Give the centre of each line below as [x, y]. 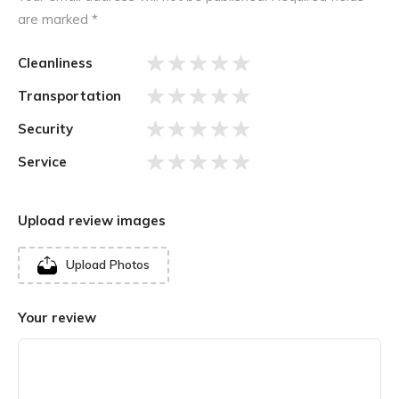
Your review [57, 317]
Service [42, 162]
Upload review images [92, 220]
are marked [55, 19]
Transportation [69, 96]
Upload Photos [108, 265]
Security [45, 129]
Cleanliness [55, 63]
